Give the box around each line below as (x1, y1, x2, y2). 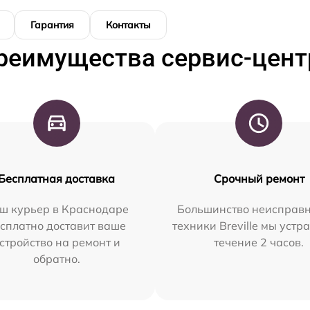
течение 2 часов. (214, 235, 304, 249)
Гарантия (30, 18, 74, 31)
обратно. (33, 251, 80, 266)
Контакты (106, 18, 151, 31)
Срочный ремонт (213, 171, 304, 185)
